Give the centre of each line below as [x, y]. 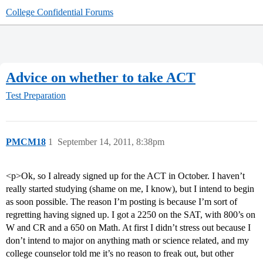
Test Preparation [36, 96]
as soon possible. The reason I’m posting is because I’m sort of [122, 202]
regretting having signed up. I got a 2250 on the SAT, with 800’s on [131, 215]
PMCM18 [26, 142]
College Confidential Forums [60, 12]
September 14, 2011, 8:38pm [111, 142]
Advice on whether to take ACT [101, 77]
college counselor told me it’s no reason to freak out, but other [120, 254]
